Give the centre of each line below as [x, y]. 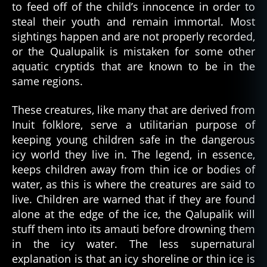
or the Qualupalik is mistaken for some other [133, 51]
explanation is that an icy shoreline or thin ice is [133, 258]
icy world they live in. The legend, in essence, [133, 154]
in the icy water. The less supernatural [133, 243]
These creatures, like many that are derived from [133, 109]
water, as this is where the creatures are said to [133, 184]
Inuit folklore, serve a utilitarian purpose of [133, 124]
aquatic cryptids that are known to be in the [133, 66]
